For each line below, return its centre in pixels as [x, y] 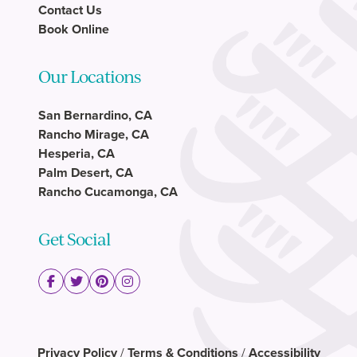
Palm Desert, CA [86, 172]
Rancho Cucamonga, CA [108, 191]
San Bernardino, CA [95, 115]
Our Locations [89, 76]
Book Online [74, 29]
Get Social [75, 238]
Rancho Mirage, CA [94, 134]
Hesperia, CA [76, 153]
